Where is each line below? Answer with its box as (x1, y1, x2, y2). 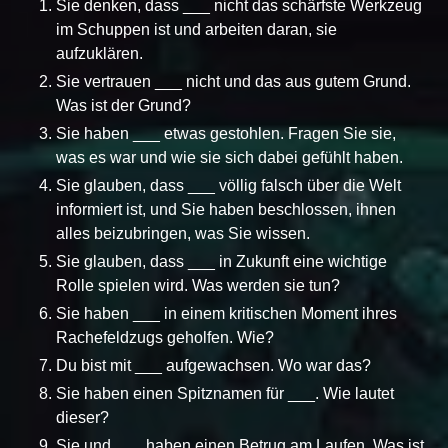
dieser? (56, 408, 109, 426)
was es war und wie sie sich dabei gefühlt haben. (56, 148, 403, 166)
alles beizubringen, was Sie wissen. (56, 224, 310, 242)
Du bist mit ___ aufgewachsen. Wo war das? (56, 356, 371, 374)
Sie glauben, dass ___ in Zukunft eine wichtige (56, 252, 387, 270)
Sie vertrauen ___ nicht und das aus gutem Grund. (56, 72, 411, 90)
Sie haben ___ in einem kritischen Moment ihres (56, 304, 397, 322)
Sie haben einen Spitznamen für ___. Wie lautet (56, 384, 394, 402)
